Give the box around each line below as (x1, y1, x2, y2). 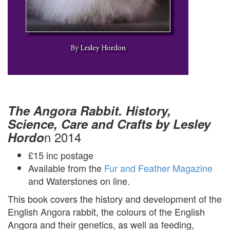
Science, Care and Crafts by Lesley (8, 114, 210, 132)
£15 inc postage (28, 148, 93, 162)
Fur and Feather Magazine (104, 161, 213, 175)
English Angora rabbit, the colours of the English (8, 204, 205, 218)
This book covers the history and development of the (8, 191, 222, 205)
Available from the (28, 161, 104, 175)
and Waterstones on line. (28, 174, 130, 187)
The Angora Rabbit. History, (8, 101, 171, 119)
